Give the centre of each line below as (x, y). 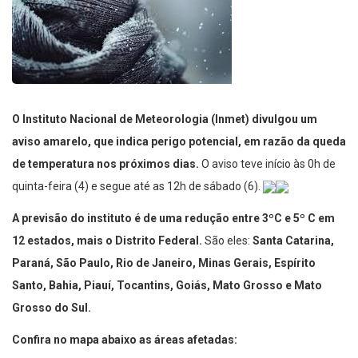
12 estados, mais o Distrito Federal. (107, 240)
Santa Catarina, (293, 240)
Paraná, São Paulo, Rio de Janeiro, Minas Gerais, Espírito (164, 263)
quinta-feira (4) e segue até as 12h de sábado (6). (137, 186)
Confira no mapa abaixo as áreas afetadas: (126, 339)
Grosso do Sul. (54, 307)
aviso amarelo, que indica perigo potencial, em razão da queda (179, 141)
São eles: (227, 240)
